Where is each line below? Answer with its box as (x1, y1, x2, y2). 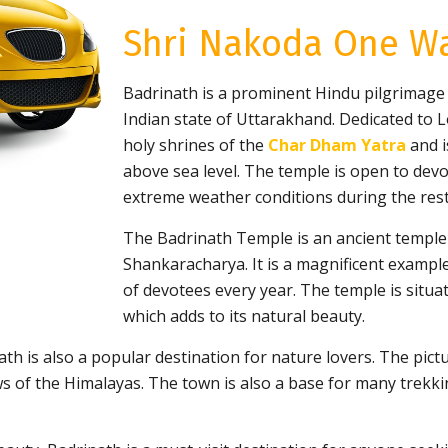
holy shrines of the (123, 134, 269, 156)
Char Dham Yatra (268, 134, 407, 156)
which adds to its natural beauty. (123, 305, 366, 327)
